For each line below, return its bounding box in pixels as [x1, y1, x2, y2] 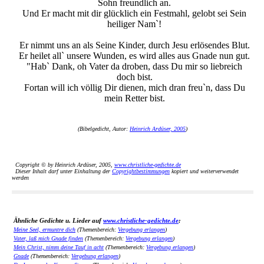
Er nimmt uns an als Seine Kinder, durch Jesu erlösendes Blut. [19, 40, 250, 51]
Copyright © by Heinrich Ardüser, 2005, [12, 161, 114, 169]
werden [12, 174, 29, 181]
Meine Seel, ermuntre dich [14, 226, 75, 233]
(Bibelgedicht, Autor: [78, 126, 130, 133]
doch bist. [116, 72, 153, 82]
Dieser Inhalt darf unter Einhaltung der [12, 168, 112, 175]
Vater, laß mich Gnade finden [14, 235, 83, 242]
